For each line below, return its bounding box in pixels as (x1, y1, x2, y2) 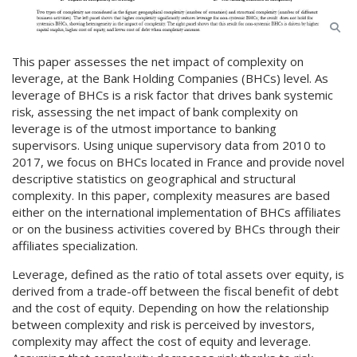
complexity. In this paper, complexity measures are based (12, 187, 330, 203)
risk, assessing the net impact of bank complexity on (12, 104, 298, 120)
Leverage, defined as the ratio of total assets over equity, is (12, 266, 344, 282)
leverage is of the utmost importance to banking (12, 120, 277, 136)
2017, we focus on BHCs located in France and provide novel (12, 154, 344, 170)
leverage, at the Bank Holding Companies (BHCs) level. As (12, 70, 328, 86)
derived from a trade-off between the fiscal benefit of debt (12, 283, 339, 299)
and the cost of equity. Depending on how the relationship (12, 300, 329, 316)
